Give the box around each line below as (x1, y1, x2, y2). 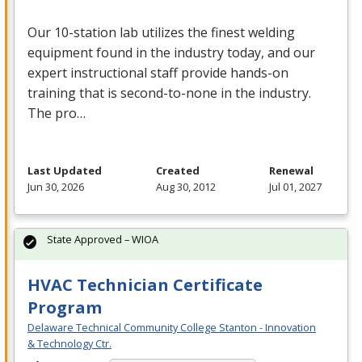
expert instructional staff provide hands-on (27, 64, 288, 82)
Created (155, 163, 200, 179)
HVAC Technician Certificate (27, 274, 263, 297)
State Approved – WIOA (47, 232, 158, 247)
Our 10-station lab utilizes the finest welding (27, 23, 295, 42)
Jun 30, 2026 (27, 179, 84, 195)
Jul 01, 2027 (269, 179, 322, 195)
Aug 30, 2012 (155, 179, 216, 195)
